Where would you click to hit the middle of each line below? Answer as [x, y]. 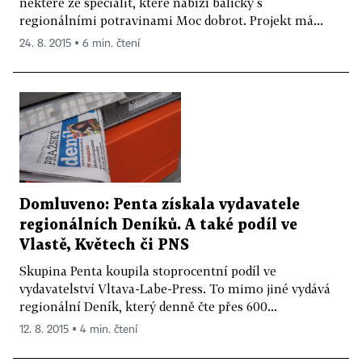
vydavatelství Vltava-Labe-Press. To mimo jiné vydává [175, 289]
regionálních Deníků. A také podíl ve [158, 225]
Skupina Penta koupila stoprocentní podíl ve [148, 271]
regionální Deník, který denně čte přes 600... [148, 307]
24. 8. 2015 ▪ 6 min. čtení [80, 43]
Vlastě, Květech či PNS [104, 246]
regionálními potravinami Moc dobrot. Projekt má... [171, 20]
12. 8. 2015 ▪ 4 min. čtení [78, 330]
